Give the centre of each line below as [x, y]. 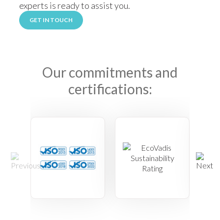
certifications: [110, 89]
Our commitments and [110, 72]
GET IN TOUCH [51, 20]
